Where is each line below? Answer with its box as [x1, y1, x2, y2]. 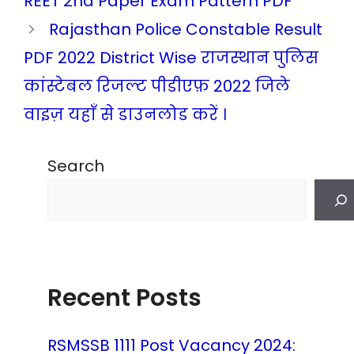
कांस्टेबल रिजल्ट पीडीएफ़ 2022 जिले [24, 75, 290, 97]
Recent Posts [47, 281, 201, 314]
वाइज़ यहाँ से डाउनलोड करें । [24, 104, 227, 126]
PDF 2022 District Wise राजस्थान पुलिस [24, 47, 318, 69]
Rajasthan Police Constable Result [49, 18, 322, 40]
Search [47, 155, 104, 177]
